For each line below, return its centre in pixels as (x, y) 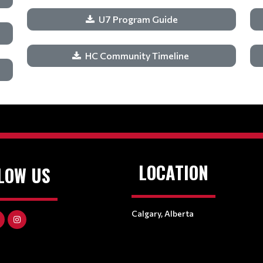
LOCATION (173, 172)
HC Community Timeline (138, 55)
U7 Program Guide (138, 19)
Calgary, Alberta (163, 213)
